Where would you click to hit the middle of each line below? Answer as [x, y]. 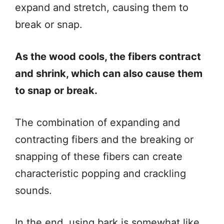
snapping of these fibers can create [99, 156]
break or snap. [49, 24]
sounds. [33, 190]
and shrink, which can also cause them [109, 73]
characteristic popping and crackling [100, 173]
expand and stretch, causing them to [102, 7]
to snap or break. [56, 90]
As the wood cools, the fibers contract [108, 56]
